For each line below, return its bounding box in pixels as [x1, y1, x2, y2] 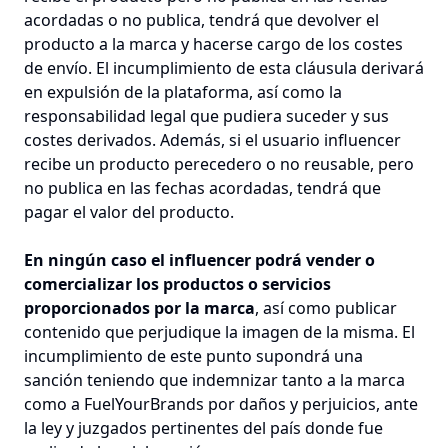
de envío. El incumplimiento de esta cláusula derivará [24, 57, 424, 79]
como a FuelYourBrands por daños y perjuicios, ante [24, 393, 418, 415]
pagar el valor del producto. [24, 201, 234, 223]
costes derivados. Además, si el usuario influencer [24, 129, 401, 151]
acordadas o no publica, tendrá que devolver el [24, 9, 379, 31]
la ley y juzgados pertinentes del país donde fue [24, 417, 383, 439]
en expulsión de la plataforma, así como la [24, 81, 342, 103]
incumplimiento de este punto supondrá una [24, 345, 363, 367]
